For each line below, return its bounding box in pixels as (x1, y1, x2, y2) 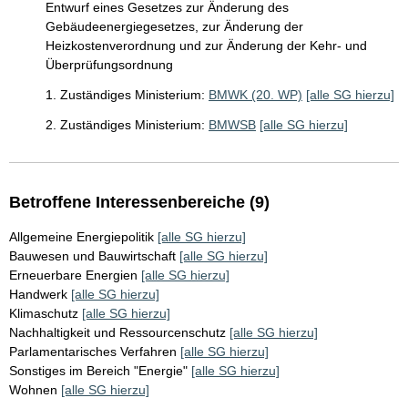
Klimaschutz (9, 306, 78, 321)
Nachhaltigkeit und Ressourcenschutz (9, 325, 226, 341)
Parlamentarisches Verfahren (9, 344, 177, 360)
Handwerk (9, 287, 67, 302)
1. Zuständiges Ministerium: (46, 87, 205, 103)
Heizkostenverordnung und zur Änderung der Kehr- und (46, 38, 367, 54)
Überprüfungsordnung (46, 57, 173, 73)
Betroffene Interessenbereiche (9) (9, 193, 270, 212)
